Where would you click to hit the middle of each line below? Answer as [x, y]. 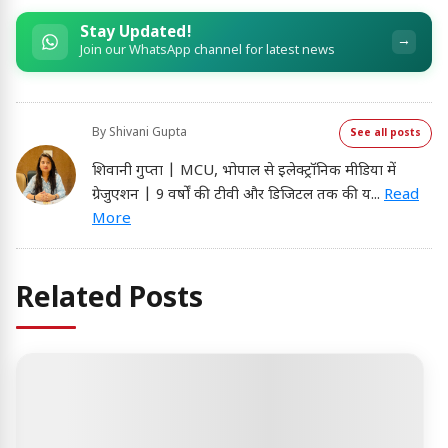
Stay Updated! [136, 33]
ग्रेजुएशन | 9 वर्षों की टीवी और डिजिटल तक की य [231, 195]
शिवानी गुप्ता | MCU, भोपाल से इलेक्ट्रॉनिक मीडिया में [244, 171]
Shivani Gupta [148, 133]
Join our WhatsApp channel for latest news [207, 51]
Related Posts [109, 299]
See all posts [385, 133]
